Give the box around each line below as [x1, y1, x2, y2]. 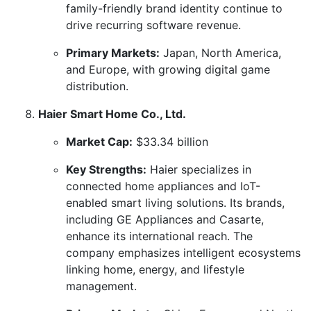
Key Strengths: [66, 162, 146, 176]
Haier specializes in [146, 162, 251, 176]
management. [66, 278, 137, 293]
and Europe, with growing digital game [66, 62, 270, 76]
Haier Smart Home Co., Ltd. [38, 106, 186, 121]
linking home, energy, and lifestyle [66, 262, 244, 276]
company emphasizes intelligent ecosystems [66, 245, 301, 260]
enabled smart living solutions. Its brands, [66, 195, 285, 210]
